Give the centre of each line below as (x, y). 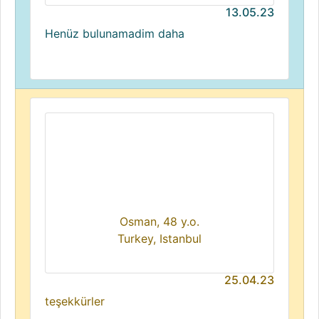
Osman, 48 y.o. (159, 221)
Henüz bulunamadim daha (115, 33)
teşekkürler (75, 301)
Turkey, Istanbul (159, 239)
